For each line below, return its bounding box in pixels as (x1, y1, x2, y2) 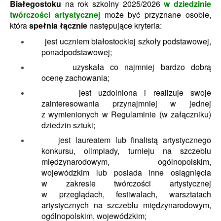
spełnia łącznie (29, 20, 87, 31)
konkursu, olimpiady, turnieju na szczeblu (41, 145, 211, 156)
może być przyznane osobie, (100, 9, 212, 20)
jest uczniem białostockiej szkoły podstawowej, (30, 36, 211, 47)
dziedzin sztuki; (41, 119, 95, 131)
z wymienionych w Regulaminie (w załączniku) (41, 109, 211, 120)
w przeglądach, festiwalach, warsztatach (41, 188, 211, 200)
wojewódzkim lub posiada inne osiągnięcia (41, 167, 211, 178)
